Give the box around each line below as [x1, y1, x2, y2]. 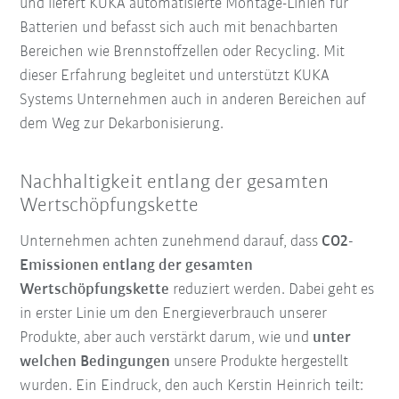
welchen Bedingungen [20, 353, 171, 370]
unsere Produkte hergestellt [170, 353, 349, 370]
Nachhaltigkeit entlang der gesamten [20, 172, 330, 193]
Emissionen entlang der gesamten [20, 256, 254, 274]
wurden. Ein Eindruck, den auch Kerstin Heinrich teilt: [20, 377, 364, 395]
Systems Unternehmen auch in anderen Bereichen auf [20, 91, 367, 109]
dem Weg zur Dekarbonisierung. [20, 115, 224, 133]
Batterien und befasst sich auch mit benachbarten [20, 19, 339, 37]
